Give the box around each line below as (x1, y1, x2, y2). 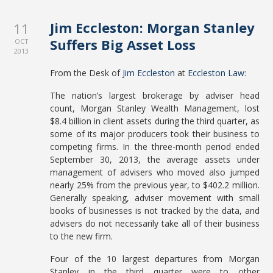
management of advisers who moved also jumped (50, 166, 260, 178)
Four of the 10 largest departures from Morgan (50, 253, 260, 264)
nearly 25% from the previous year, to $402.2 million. (50, 179, 260, 191)
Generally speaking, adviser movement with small (50, 192, 260, 204)
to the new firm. (50, 230, 113, 242)
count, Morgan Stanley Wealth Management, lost (50, 102, 260, 114)
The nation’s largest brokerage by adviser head (50, 90, 260, 101)
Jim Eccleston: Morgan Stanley (50, 18, 255, 37)
